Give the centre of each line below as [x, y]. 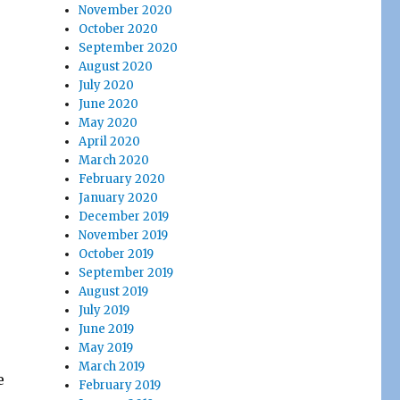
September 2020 [129, 48]
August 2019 [114, 292]
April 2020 [110, 142]
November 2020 [126, 10]
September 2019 [126, 273]
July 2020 [107, 85]
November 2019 [124, 235]
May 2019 [106, 348]
